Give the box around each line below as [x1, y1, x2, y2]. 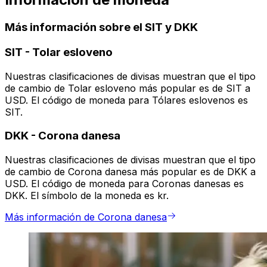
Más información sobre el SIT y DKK [5, 20, 198, 35]
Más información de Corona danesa [5, 211, 167, 223]
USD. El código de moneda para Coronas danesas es [5, 178, 244, 190]
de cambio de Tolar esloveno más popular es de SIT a [5, 82, 250, 94]
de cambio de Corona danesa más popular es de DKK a [5, 166, 256, 178]
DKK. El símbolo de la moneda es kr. [5, 190, 169, 202]
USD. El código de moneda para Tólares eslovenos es [5, 94, 248, 106]
